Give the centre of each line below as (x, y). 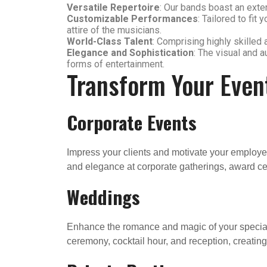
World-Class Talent (110, 41)
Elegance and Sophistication (130, 52)
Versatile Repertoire (113, 7)
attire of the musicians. (114, 30)
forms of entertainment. (116, 64)
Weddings (103, 196)
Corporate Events (132, 122)
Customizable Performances (132, 18)
